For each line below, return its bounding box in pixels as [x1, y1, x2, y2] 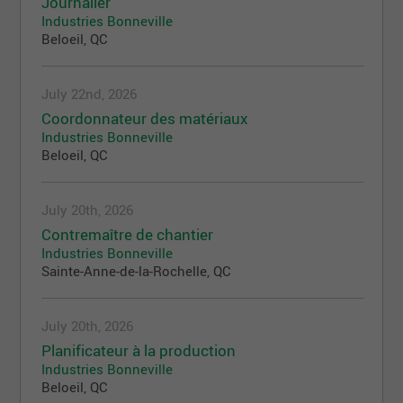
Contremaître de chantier [41, 224, 214, 246]
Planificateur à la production [41, 340, 237, 362]
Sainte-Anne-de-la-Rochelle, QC [41, 262, 232, 281]
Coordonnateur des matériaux [41, 108, 249, 130]
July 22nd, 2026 [41, 85, 138, 103]
